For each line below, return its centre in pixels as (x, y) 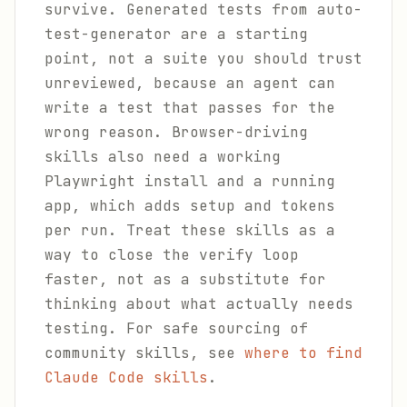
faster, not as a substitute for (185, 279)
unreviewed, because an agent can (190, 83)
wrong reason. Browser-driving (176, 132)
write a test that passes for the (190, 108)
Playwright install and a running (190, 181)
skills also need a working (163, 157)
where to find (303, 353)
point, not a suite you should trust (203, 59)
